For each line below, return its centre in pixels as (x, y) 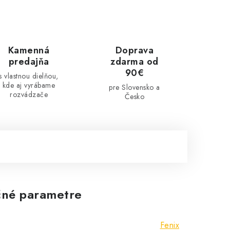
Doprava (135, 50)
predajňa (29, 62)
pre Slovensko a (135, 87)
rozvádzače (29, 94)
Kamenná (29, 50)
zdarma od (135, 62)
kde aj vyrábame (29, 85)
